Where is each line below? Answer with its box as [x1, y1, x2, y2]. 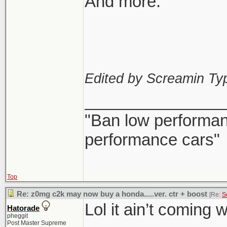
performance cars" [85, 130, 220, 149]
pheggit [7, 212, 28, 219]
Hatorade [7, 204, 40, 212]
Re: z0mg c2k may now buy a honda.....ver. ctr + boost [17, 190, 207, 198]
